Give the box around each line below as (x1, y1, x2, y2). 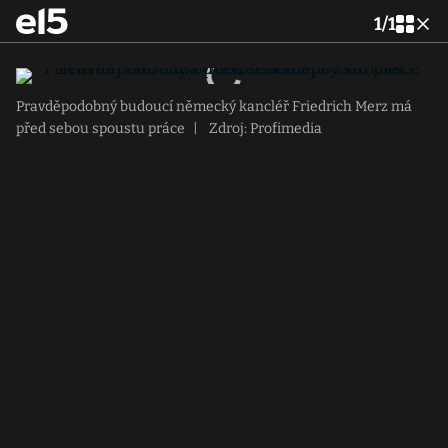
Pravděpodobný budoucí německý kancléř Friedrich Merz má (16, 98, 412, 115)
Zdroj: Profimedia (206, 120, 322, 137)
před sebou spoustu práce (16, 120, 185, 137)
